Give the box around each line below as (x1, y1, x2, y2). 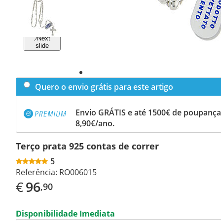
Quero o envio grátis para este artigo (35, 81, 173, 92)
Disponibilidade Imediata (16, 208, 115, 219)
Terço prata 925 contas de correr (16, 140, 159, 152)
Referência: (16, 166, 57, 178)
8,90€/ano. (75, 117, 114, 129)
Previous (31, 15, 56, 23)
